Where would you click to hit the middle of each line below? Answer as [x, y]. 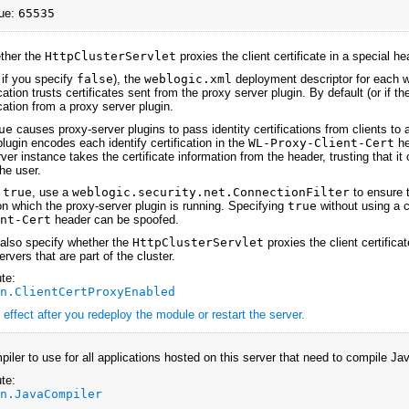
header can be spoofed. [115, 220]
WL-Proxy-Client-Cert [322, 142]
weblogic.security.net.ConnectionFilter [211, 193]
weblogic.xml [189, 79]
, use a [52, 193]
